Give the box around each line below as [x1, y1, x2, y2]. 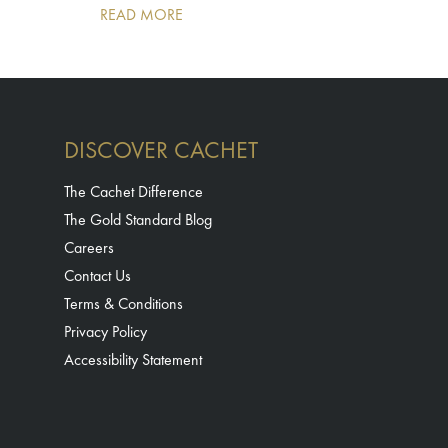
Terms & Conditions [64, 292, 183, 314]
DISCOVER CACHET [64, 134, 258, 166]
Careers [64, 236, 114, 258]
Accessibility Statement [64, 348, 202, 370]
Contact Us [64, 264, 131, 286]
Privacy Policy [64, 320, 147, 342]
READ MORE [100, 4, 183, 26]
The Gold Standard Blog [64, 208, 212, 230]
